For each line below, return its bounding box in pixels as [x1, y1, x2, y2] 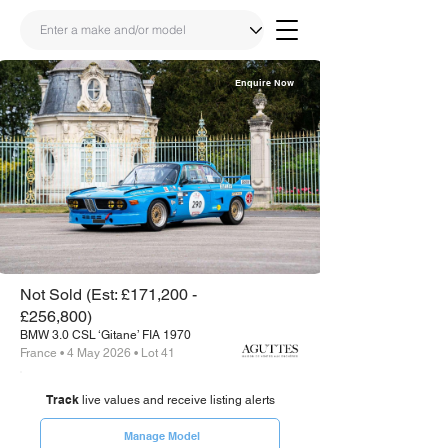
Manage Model [123, 428, 200, 443]
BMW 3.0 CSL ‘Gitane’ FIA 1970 [20, 328, 191, 342]
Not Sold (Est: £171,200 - [20, 285, 197, 304]
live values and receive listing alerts [78, 393, 275, 407]
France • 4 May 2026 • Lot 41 [20, 346, 175, 360]
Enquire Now [235, 77, 294, 88]
